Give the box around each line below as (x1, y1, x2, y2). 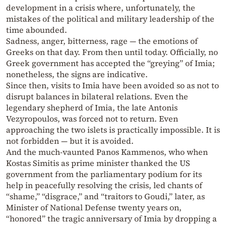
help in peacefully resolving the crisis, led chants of (6, 180, 202, 191)
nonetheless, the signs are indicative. (6, 69, 148, 80)
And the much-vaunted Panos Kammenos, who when (6, 146, 208, 158)
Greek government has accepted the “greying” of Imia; (6, 58, 215, 69)
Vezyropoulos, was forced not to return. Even (6, 113, 178, 125)
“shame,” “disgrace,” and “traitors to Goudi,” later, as (6, 191, 205, 202)
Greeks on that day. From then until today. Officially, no (6, 46, 218, 58)
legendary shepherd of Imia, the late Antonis (6, 102, 178, 114)
